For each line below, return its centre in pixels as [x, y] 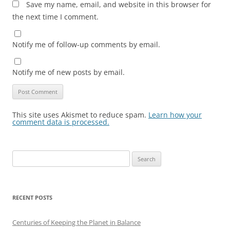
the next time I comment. [55, 16]
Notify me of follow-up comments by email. [86, 44]
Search [22, 156]
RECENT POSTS [32, 197]
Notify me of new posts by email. [69, 72]
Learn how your [175, 114]
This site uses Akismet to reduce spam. [80, 114]
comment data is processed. [61, 122]
